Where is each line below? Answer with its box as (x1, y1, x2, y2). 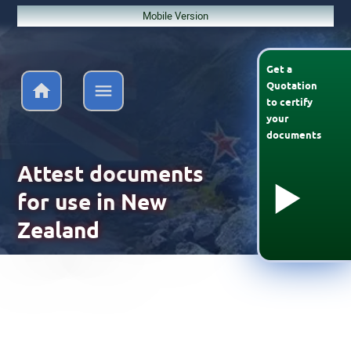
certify (279, 95, 313, 108)
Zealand (16, 216, 100, 244)
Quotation (266, 78, 317, 92)
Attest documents (16, 160, 209, 187)
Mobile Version (142, 8, 208, 23)
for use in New (16, 188, 167, 215)
